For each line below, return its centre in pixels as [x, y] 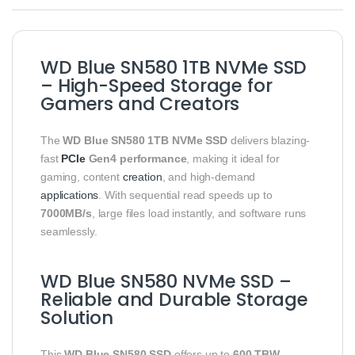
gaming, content [82, 176]
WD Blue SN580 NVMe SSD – [166, 281]
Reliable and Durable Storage [175, 299]
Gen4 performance [136, 158]
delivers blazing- [269, 140]
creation [142, 176]
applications [70, 195]
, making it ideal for [233, 158]
